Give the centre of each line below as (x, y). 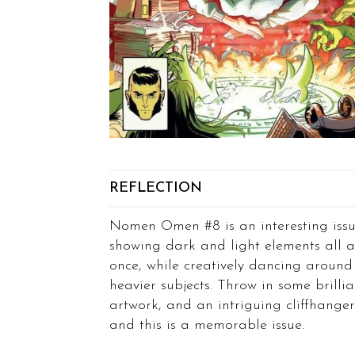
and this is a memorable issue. (207, 325)
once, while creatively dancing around (231, 265)
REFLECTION (156, 188)
